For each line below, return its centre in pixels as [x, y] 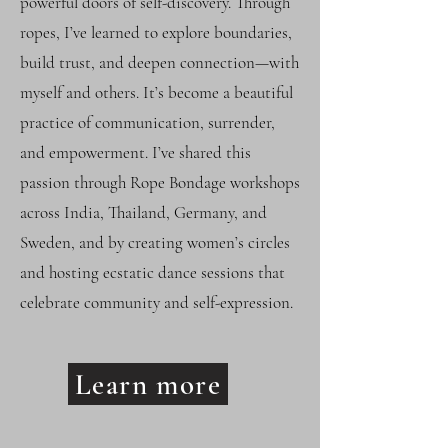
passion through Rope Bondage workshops [160, 182]
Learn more [148, 384]
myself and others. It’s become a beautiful [156, 92]
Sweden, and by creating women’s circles [155, 242]
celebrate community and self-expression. [156, 302]
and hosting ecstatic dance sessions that [152, 272]
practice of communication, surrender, [147, 122]
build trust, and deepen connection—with [159, 62]
